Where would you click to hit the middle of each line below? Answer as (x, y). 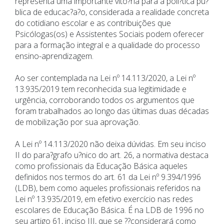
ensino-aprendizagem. (54, 56)
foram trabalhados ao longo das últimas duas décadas (112, 111)
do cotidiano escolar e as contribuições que (93, 23)
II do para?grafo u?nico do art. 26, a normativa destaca (112, 155)
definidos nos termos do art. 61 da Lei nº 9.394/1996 (108, 177)
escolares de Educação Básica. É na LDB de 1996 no (109, 210)
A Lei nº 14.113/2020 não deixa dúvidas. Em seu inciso (110, 144)
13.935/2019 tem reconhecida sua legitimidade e (101, 89)
